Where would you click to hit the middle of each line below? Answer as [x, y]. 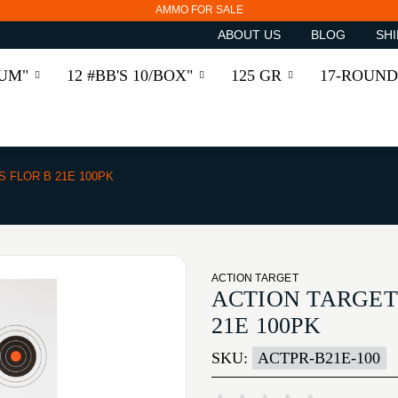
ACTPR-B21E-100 [319, 358]
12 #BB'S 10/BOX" [130, 75]
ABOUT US [249, 35]
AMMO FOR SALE [199, 10]
